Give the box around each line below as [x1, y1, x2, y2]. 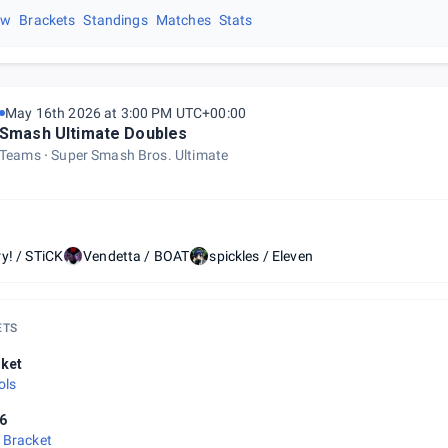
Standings [83, 12, 148, 28]
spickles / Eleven [209, 248, 313, 264]
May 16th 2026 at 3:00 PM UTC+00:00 [5, 105, 247, 121]
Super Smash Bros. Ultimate [51, 147, 229, 163]
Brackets [19, 12, 76, 28]
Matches [155, 12, 211, 28]
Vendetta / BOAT [83, 248, 190, 264]
